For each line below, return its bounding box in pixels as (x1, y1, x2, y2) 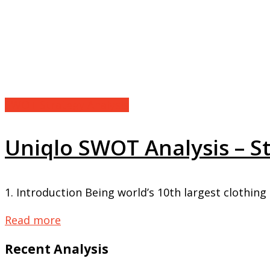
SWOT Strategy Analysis (5, 98, 129, 113)
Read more (5, 213, 61, 228)
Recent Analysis (5, 240, 108, 258)
